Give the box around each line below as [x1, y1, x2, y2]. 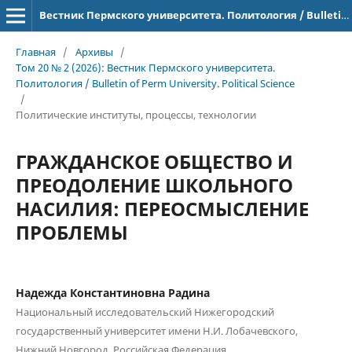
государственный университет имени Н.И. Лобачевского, [15, 323, 298, 338]
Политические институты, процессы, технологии [15, 107, 256, 122]
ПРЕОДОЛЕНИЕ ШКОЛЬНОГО [15, 171, 293, 198]
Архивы [75, 44, 113, 59]
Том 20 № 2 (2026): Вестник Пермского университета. [15, 60, 275, 75]
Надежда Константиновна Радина [15, 284, 210, 300]
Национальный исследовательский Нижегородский [15, 304, 274, 319]
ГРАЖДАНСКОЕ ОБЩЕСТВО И [15, 148, 293, 174]
